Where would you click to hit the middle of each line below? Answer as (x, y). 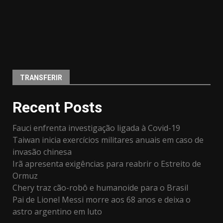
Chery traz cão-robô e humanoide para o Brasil (100, 188)
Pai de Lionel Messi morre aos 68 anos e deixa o (102, 200)
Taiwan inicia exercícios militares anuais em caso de (108, 140)
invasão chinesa (42, 152)
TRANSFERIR (41, 78)
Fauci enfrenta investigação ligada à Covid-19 (96, 128)
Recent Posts (57, 107)
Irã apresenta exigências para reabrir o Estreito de (107, 164)
